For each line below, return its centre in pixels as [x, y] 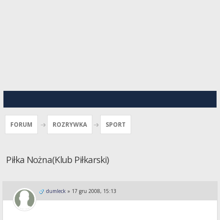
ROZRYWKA [70, 124]
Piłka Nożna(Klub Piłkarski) [57, 159]
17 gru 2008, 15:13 [94, 191]
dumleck [56, 191]
